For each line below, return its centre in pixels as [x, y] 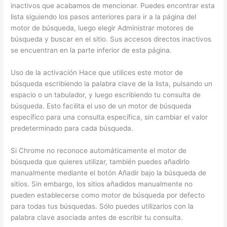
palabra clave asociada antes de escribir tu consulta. [97, 217]
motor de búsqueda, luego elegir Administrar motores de [102, 28]
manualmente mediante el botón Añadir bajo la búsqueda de [109, 173]
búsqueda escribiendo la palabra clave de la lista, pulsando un [112, 83]
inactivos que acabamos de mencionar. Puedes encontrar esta [113, 5]
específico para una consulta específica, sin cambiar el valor [109, 117]
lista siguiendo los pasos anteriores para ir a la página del [104, 16]
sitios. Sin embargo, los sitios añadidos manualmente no [102, 184]
